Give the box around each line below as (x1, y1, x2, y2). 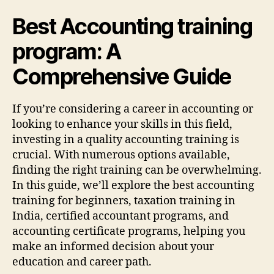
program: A (12, 37, 121, 65)
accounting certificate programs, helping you (12, 224, 245, 239)
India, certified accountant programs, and (12, 209, 229, 223)
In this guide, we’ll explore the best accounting (12, 178, 254, 193)
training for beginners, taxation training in (12, 193, 235, 208)
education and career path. (12, 254, 152, 269)
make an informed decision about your (12, 239, 214, 254)
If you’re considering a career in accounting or (12, 102, 253, 116)
